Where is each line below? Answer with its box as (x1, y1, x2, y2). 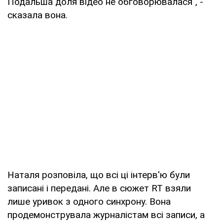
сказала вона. (7, 9, 68, 21)
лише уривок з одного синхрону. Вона (7, 195, 171, 207)
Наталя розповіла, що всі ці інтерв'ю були (7, 169, 190, 181)
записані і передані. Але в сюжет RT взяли (7, 182, 191, 194)
